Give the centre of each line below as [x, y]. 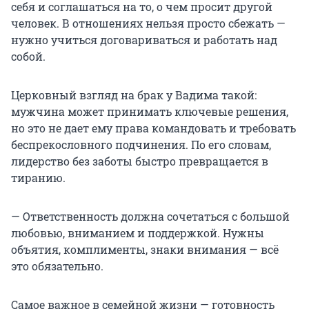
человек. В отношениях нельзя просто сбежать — [148, 23]
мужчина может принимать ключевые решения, [150, 111]
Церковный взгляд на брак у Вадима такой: [134, 94]
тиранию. [38, 177]
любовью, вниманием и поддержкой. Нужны [138, 232]
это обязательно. [57, 266]
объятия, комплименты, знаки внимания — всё [145, 249]
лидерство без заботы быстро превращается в [140, 161]
